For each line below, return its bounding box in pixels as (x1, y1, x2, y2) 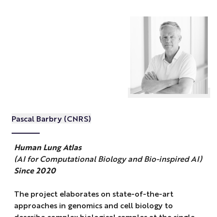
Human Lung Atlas (14, 141, 81, 152)
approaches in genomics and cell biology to (14, 200, 173, 210)
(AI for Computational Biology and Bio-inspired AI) (14, 153, 202, 164)
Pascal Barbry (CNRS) (11, 113, 91, 124)
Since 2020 (14, 165, 56, 175)
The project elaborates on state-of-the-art (14, 188, 173, 199)
